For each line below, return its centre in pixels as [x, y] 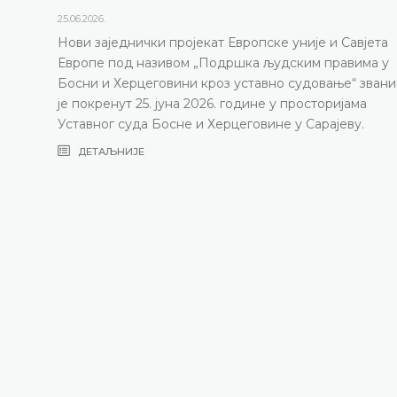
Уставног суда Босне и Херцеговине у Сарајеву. [210, 124]
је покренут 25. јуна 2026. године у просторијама [212, 103]
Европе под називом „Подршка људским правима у [223, 62]
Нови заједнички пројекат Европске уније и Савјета [222, 42]
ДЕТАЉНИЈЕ [109, 151]
